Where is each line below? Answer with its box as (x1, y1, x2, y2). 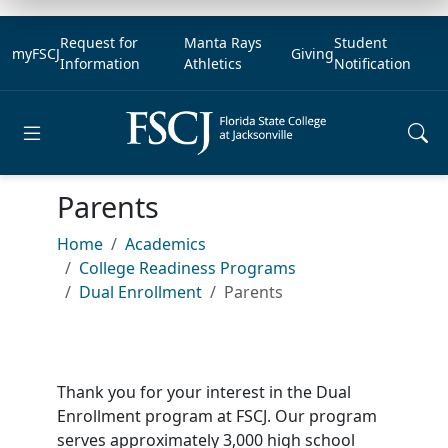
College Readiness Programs (78, 257, 296, 279)
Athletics (183, 54, 242, 73)
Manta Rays (183, 33, 262, 52)
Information (60, 54, 140, 73)
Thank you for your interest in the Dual (56, 381, 351, 403)
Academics (124, 233, 206, 255)
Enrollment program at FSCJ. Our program (56, 405, 377, 427)
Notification (333, 54, 411, 73)
